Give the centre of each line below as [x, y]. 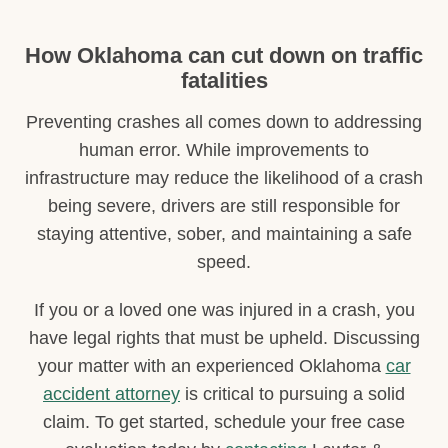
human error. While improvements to [224, 149]
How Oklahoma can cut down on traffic [224, 55]
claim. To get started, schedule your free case [224, 421]
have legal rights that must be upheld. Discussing [224, 337]
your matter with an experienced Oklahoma [211, 365]
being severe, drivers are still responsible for [224, 205]
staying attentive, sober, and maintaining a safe [224, 233]
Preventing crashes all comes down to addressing [224, 121]
